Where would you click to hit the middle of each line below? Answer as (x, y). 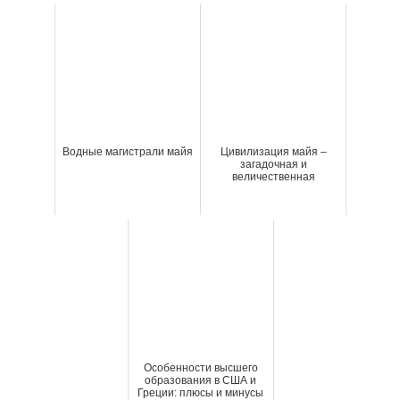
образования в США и (200, 380)
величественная (273, 176)
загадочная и (273, 164)
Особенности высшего (200, 367)
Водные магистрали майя (128, 151)
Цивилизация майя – (273, 151)
